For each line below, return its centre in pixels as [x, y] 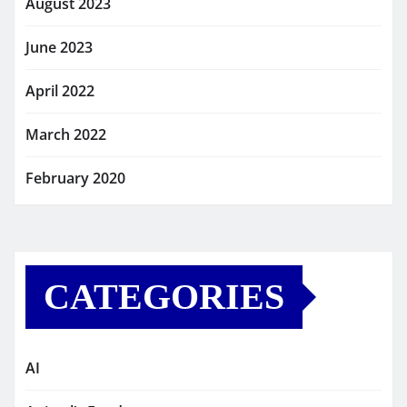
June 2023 [59, 47]
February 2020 [75, 178]
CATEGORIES [164, 296]
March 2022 [66, 134]
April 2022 [60, 90]
